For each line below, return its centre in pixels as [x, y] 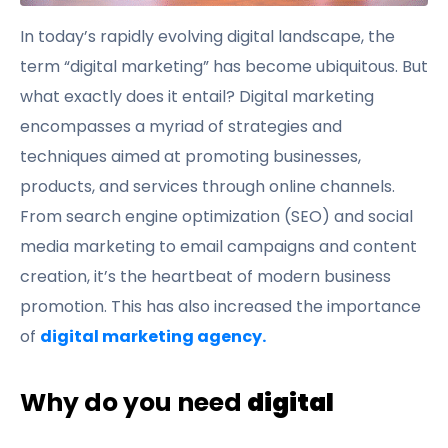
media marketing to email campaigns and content [218, 246]
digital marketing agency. [153, 336]
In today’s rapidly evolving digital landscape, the [207, 36]
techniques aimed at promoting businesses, [190, 156]
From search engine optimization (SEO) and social [216, 216]
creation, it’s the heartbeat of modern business [205, 276]
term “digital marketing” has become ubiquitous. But [224, 66]
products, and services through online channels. [207, 186]
